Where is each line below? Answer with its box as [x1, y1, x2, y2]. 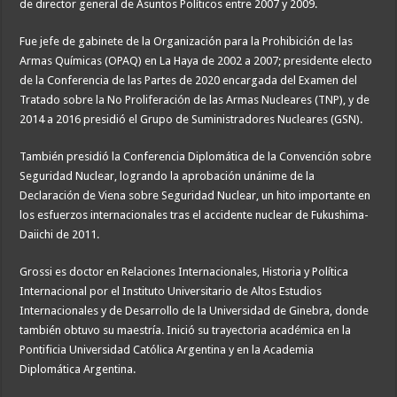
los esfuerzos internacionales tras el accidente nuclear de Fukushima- [19, 208, 370, 222]
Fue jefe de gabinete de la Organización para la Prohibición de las [19, 35, 354, 49]
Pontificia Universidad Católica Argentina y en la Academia [19, 343, 315, 357]
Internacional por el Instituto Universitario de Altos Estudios [19, 284, 323, 299]
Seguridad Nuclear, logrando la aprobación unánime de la [19, 169, 315, 183]
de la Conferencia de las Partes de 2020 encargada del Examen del [19, 74, 358, 88]
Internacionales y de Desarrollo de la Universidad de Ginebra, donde [19, 304, 370, 318]
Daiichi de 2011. [19, 228, 100, 242]
